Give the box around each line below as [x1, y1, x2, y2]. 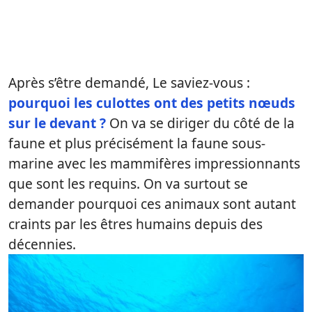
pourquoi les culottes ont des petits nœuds [8, 93, 295, 112]
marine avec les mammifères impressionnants [8, 154, 300, 173]
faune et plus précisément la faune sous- [8, 134, 265, 153]
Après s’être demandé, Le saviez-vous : [8, 73, 250, 92]
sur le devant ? [8, 114, 109, 132]
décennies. [8, 235, 76, 253]
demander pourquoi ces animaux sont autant [8, 194, 296, 213]
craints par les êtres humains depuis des [8, 214, 263, 233]
